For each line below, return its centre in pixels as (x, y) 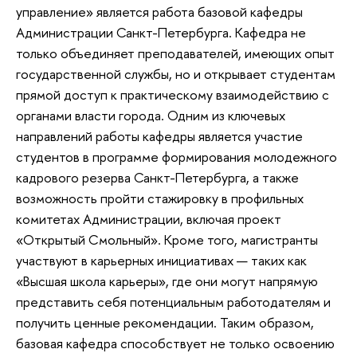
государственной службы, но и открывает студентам (176, 74)
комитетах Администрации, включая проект (149, 219)
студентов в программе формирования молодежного (177, 157)
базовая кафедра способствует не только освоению (175, 343)
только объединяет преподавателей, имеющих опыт (175, 53)
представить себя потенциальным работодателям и (173, 302)
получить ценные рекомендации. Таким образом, (165, 323)
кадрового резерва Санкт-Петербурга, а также (157, 178)
